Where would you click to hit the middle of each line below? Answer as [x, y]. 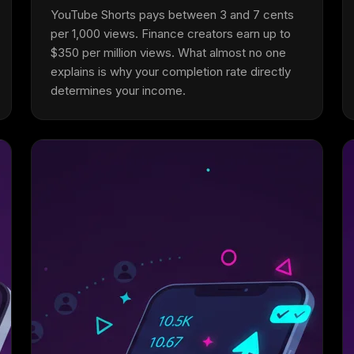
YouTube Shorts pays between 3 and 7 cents [172, 15]
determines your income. [118, 90]
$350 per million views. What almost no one [168, 53]
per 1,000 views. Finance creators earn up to [170, 34]
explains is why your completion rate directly [170, 72]
